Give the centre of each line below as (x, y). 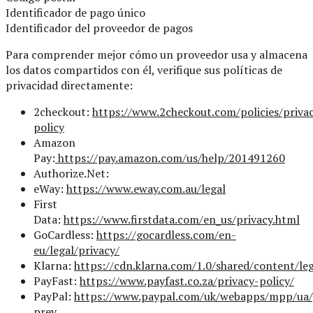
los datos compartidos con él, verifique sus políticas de (144, 70)
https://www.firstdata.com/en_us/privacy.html (182, 219)
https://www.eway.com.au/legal (146, 188)
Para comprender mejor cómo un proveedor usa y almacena (156, 54)
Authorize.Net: (73, 173)
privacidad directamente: (69, 85)
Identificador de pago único (75, 12)
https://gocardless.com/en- (166, 234)
